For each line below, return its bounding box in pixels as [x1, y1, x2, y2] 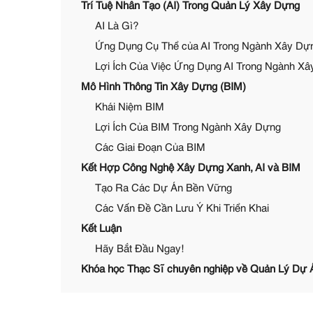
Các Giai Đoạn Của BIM [95, 143, 205, 153]
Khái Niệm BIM [95, 102, 164, 112]
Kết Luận [81, 224, 122, 234]
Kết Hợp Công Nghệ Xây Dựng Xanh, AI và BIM [81, 163, 300, 173]
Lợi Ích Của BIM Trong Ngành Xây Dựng [95, 122, 281, 133]
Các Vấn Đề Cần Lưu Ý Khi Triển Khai [95, 203, 269, 214]
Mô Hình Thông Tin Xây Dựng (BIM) [81, 82, 246, 92]
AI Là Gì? [95, 21, 138, 31]
